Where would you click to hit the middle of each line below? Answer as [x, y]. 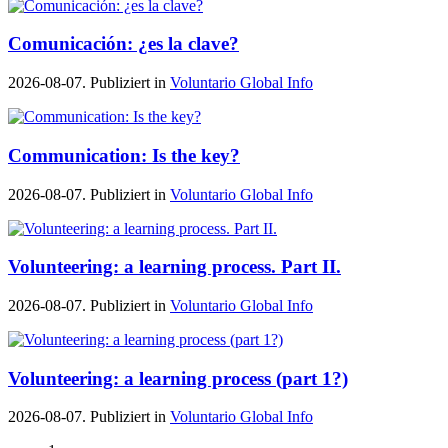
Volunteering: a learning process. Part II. [174, 267]
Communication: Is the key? [124, 155]
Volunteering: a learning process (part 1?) [178, 378]
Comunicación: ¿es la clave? [123, 44]
